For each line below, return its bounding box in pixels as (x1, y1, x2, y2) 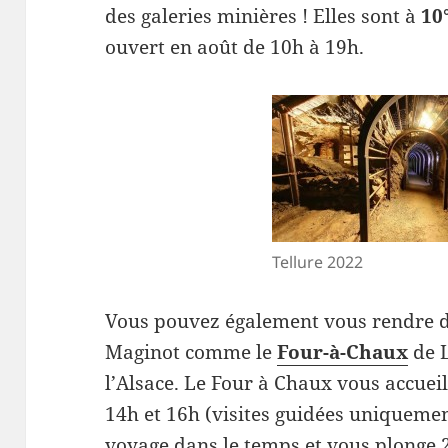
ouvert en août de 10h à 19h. (105, 33, 365, 60)
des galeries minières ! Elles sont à (105, 2, 422, 29)
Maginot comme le (105, 338, 278, 365)
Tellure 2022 (271, 250, 363, 273)
